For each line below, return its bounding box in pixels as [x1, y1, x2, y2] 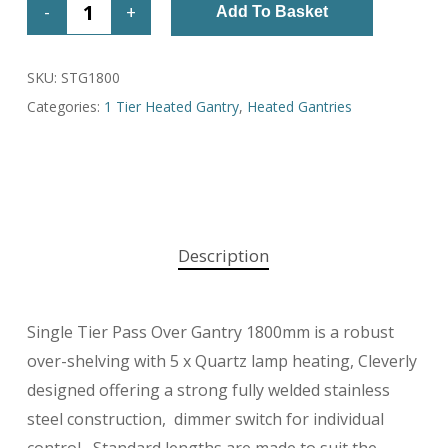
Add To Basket [215, 3, 328, 21]
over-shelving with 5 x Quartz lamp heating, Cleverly [26, 350, 417, 373]
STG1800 [60, 68, 120, 88]
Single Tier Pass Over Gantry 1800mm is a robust [26, 321, 394, 344]
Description [178, 244, 270, 268]
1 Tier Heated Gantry [103, 97, 239, 117]
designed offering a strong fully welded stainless [26, 379, 390, 402]
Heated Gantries [246, 97, 352, 117]
